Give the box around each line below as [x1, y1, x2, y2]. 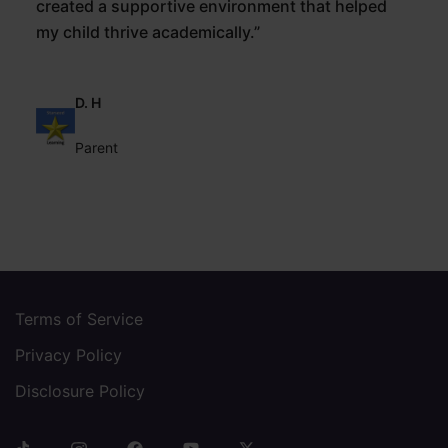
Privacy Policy [15, 345, 122, 366]
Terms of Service [15, 309, 143, 330]
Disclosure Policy [15, 381, 145, 402]
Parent [75, 139, 119, 157]
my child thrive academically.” [36, 22, 261, 43]
